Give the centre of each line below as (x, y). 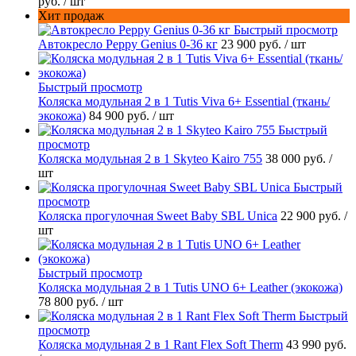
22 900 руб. (312, 216)
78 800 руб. (70, 302)
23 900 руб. (253, 44)
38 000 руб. (297, 159)
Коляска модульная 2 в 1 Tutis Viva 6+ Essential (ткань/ (184, 102)
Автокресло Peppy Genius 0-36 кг (128, 44)
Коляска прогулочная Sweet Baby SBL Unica (158, 216)
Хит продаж (71, 16)
